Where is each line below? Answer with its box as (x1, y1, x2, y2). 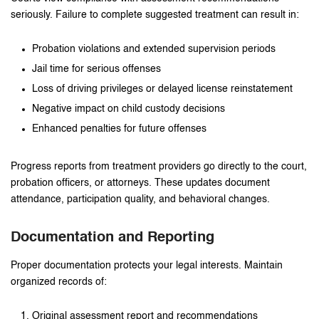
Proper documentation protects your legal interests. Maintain (11, 261, 283, 271)
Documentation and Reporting (11, 231, 214, 246)
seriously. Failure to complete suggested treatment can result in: (11, 10, 299, 21)
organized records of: (11, 277, 107, 288)
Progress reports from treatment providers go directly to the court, (11, 162, 307, 172)
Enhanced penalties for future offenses (32, 124, 206, 135)
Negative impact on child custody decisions (32, 104, 225, 115)
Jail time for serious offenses (32, 64, 161, 75)
